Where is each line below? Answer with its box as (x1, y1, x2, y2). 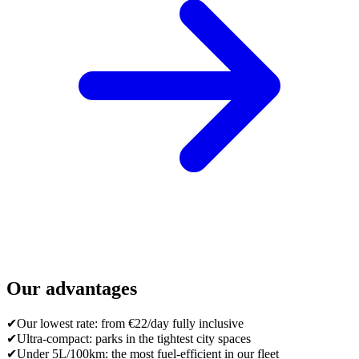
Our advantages (6, 277, 137, 299)
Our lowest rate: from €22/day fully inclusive (17, 316, 244, 330)
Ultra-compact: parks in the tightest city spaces (17, 331, 251, 345)
